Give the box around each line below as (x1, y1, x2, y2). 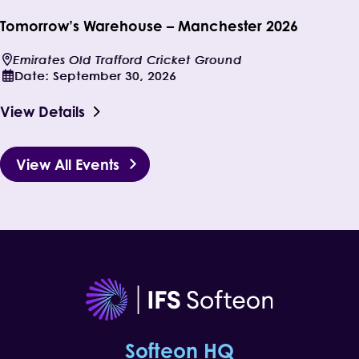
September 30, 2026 (53, 68, 176, 83)
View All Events (16, 155, 119, 173)
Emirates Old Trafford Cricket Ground (13, 53, 242, 67)
